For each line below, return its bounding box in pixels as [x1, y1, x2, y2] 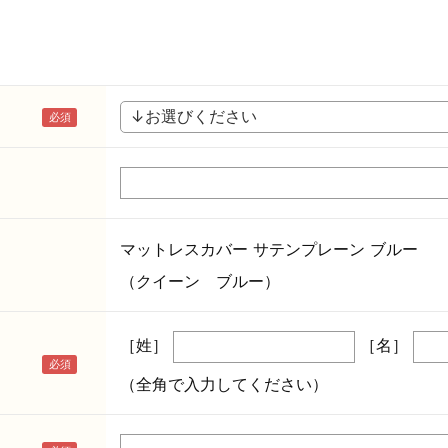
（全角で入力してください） [120, 373, 328, 394]
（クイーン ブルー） [120, 270, 280, 291]
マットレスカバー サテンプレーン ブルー [120, 238, 418, 259]
